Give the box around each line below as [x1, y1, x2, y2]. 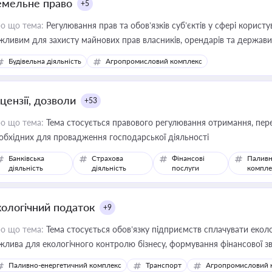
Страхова [92, 154, 124, 163]
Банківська [8, 154, 44, 163]
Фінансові [172, 154, 205, 163]
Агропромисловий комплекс [106, 56, 202, 66]
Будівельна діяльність [8, 56, 81, 66]
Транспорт [146, 260, 182, 270]
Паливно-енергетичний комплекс [8, 260, 121, 270]
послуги [172, 163, 200, 172]
